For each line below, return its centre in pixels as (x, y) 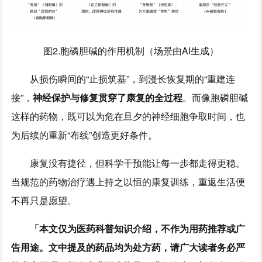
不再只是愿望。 (44, 201)
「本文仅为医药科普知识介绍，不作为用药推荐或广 (128, 229)
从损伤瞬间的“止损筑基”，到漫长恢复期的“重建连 (123, 79)
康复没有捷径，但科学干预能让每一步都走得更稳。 (128, 163)
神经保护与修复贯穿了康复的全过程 (108, 98)
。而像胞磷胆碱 (216, 98)
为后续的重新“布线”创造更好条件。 (85, 135)
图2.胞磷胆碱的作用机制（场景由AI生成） (131, 51)
